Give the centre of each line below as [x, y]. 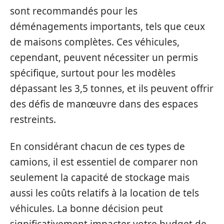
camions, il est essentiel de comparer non [104, 162]
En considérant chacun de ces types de [97, 146]
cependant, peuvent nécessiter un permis [104, 57]
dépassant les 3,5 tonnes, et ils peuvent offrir [112, 88]
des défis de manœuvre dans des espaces [104, 104]
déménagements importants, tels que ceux [107, 26]
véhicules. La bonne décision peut [86, 208]
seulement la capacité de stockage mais [100, 177]
